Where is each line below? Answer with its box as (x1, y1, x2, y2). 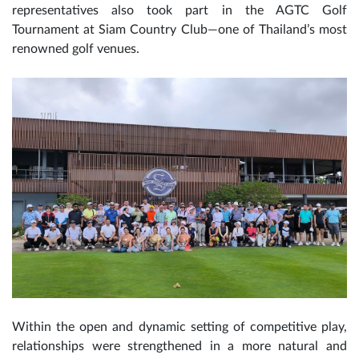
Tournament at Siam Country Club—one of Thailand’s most (12, 23, 347, 37)
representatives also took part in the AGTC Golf (12, 4, 347, 18)
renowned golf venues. (12, 42, 139, 56)
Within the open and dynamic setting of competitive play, (12, 320, 347, 333)
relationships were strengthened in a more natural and (12, 339, 347, 353)
